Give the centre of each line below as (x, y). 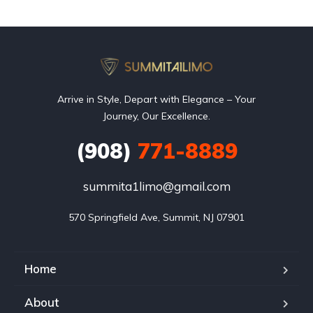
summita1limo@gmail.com (156, 186)
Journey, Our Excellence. (156, 116)
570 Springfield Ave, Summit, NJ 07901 (156, 217)
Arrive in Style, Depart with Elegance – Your (156, 99)
